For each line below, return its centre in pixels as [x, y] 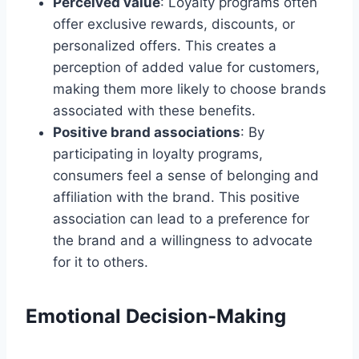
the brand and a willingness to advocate [183, 240]
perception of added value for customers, [186, 67]
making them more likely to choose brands [190, 89]
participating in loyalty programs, [158, 153]
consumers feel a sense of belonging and [186, 175]
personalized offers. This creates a [165, 45]
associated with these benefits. [154, 110]
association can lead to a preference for [181, 218]
